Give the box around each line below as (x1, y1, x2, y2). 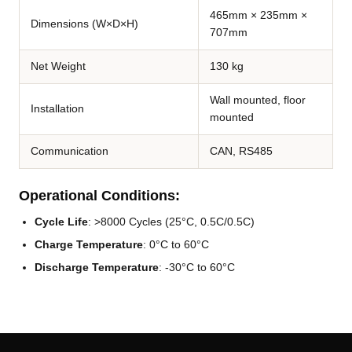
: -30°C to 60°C (159, 261, 235, 274)
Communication (31, 145, 108, 158)
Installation (31, 103, 84, 115)
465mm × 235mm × (210, 9, 307, 22)
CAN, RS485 (210, 145, 273, 158)
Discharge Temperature (35, 261, 159, 274)
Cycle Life (35, 215, 88, 229)
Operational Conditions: (19, 188, 180, 204)
